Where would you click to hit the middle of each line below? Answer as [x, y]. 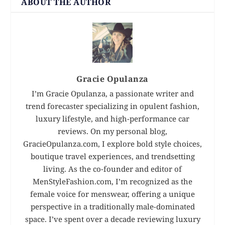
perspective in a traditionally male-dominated [113, 206]
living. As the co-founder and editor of [113, 168]
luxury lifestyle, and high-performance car [113, 118]
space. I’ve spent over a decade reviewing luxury [113, 219]
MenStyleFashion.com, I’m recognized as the [113, 181]
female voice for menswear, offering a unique [113, 194]
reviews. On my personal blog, [113, 131]
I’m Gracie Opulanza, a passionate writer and [113, 93]
